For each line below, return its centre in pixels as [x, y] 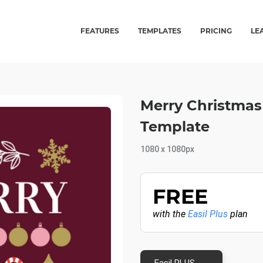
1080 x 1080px [167, 149]
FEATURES [100, 31]
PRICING [216, 31]
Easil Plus [208, 214]
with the [170, 214]
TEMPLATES [160, 31]
